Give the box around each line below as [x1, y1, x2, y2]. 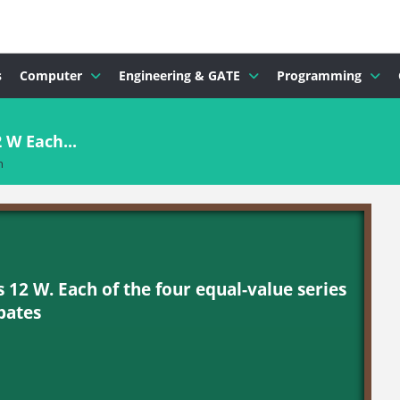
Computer [20, 67, 82, 84]
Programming [277, 67, 362, 84]
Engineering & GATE [119, 67, 240, 84]
